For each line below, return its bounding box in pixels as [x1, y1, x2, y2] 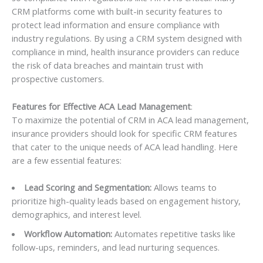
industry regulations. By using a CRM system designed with [12, 32, 242, 45]
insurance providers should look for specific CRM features [12, 127, 237, 139]
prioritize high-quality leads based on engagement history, [12, 194, 241, 207]
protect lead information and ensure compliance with [12, 19, 220, 31]
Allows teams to [151, 181, 217, 193]
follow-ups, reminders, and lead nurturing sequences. [12, 241, 220, 254]
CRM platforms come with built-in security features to [12, 5, 222, 18]
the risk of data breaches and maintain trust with [12, 59, 203, 72]
